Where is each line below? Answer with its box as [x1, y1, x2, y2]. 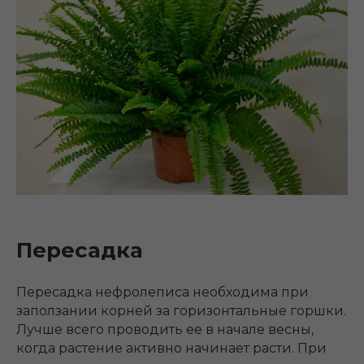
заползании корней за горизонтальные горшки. [16, 302, 346, 318]
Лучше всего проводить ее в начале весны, [16, 321, 314, 337]
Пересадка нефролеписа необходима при [16, 284, 309, 300]
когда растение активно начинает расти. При [16, 340, 327, 356]
